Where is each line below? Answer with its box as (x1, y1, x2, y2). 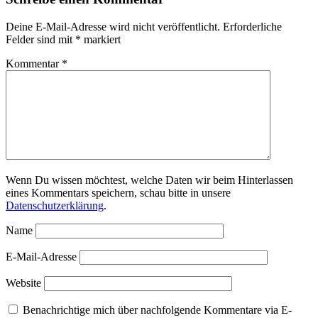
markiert (81, 33, 121, 46)
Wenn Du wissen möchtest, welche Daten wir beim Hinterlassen (6, 174, 293, 187)
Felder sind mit (6, 33, 75, 46)
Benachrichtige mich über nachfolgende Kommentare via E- (23, 304, 292, 317)
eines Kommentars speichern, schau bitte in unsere (6, 187, 231, 199)
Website (6, 277, 41, 290)
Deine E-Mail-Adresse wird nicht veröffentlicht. (6, 21, 220, 33)
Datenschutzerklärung (6, 199, 104, 212)
